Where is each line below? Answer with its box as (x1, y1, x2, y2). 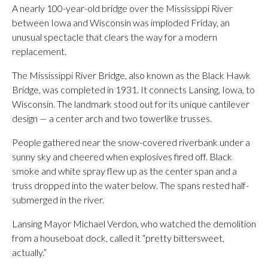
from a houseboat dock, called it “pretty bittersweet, (12, 232, 224, 243)
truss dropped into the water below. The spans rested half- (12, 179, 249, 191)
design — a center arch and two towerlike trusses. (12, 112, 212, 124)
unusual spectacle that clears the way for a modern (12, 31, 217, 42)
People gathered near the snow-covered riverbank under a (12, 136, 250, 148)
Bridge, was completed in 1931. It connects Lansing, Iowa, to (12, 83, 255, 95)
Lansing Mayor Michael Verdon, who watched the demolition (12, 217, 256, 229)
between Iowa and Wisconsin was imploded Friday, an (12, 16, 230, 28)
